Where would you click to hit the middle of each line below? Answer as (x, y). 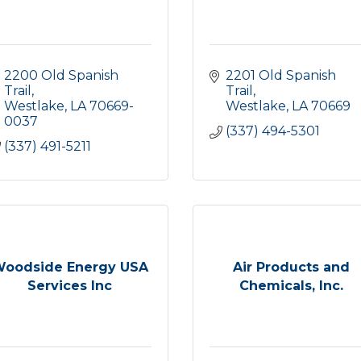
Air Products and (291, 267)
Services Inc (70, 285)
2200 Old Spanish (61, 75)
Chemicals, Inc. (291, 285)
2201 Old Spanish (281, 75)
